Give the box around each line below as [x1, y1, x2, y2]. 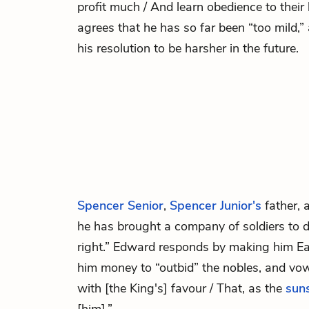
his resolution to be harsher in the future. [77, 40, 299, 57]
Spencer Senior [77, 197, 163, 214]
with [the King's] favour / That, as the [77, 280, 286, 297]
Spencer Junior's [170, 197, 261, 214]
